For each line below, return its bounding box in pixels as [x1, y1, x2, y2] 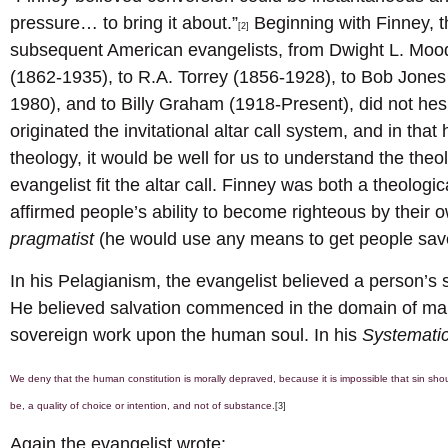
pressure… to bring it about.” [10, 13, 238, 34]
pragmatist [10, 229, 99, 250]
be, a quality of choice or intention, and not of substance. [10, 400, 275, 412]
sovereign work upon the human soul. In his [10, 324, 362, 345]
